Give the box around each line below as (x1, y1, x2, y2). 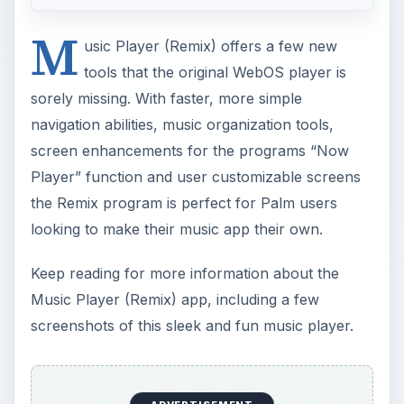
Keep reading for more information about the (30, 119, 339, 138)
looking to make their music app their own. (30, 75, 323, 94)
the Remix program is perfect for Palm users (30, 49, 337, 68)
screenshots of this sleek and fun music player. (30, 171, 353, 190)
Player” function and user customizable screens (30, 23, 361, 41)
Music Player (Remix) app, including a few (30, 145, 319, 164)
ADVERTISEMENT (150, 253, 254, 267)
